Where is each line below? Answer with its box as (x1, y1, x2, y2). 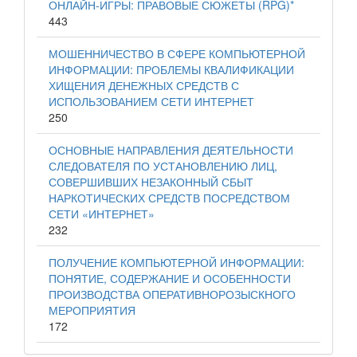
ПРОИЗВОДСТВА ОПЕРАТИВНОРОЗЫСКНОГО (49, 286, 296, 302)
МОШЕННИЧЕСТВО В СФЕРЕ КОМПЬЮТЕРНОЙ (49, 45, 305, 61)
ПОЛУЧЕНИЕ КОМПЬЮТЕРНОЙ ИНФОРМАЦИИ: (49, 254, 304, 270)
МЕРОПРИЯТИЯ (49, 302, 135, 318)
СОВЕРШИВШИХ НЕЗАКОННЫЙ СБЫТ (49, 174, 253, 190)
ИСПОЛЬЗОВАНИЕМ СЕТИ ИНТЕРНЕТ (49, 93, 254, 109)
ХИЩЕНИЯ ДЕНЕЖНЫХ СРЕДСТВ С (49, 77, 239, 93)
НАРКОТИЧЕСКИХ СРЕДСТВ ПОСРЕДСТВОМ (49, 190, 290, 206)
